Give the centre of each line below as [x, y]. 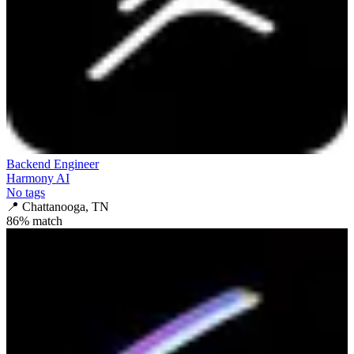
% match [41, 220]
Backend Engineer [53, 164]
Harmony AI [38, 178]
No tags [26, 192]
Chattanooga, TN [66, 206]
